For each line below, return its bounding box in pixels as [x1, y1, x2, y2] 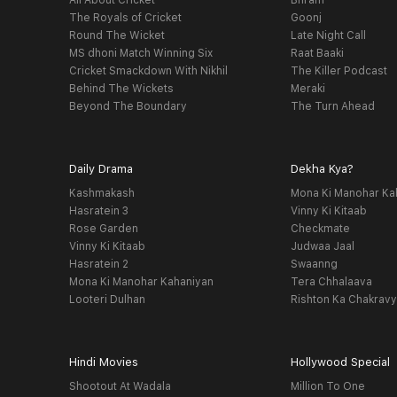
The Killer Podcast [291, 65, 388, 77]
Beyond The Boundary [68, 100, 187, 113]
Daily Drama [68, 162, 133, 175]
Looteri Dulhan [68, 293, 145, 306]
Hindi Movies [68, 355, 138, 369]
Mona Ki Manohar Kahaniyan [68, 276, 214, 288]
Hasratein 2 [68, 258, 128, 270]
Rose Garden [68, 222, 138, 235]
